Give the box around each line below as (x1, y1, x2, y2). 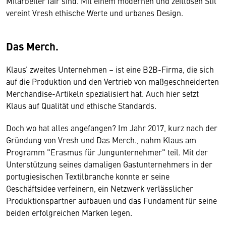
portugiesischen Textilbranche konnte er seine (6, 171, 169, 182)
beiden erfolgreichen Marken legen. (6, 207, 132, 218)
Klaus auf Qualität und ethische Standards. (6, 100, 156, 111)
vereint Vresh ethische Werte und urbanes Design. (6, 7, 183, 18)
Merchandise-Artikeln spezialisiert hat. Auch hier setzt (6, 88, 199, 99)
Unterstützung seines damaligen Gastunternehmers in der (6, 158, 212, 169)
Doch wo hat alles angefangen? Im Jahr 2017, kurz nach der (6, 122, 217, 133)
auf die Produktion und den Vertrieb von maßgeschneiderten (6, 76, 219, 87)
